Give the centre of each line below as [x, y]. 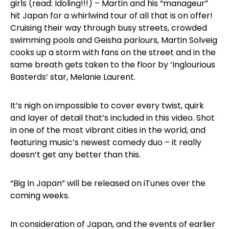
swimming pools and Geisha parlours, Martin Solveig [114, 40]
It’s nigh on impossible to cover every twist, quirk [107, 106]
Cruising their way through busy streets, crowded [109, 28]
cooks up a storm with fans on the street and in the [113, 52]
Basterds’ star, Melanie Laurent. [73, 77]
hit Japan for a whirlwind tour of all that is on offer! [111, 16]
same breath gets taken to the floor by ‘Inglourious [113, 65]
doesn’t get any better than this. [75, 155]
